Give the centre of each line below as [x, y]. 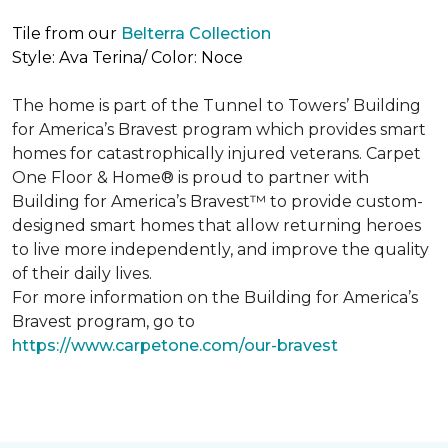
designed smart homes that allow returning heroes [216, 225]
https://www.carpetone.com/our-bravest [175, 345]
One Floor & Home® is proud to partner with [190, 177]
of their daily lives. [82, 273]
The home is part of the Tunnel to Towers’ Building [216, 105]
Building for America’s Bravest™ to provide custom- [217, 201]
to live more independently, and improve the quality [220, 249]
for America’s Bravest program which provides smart [219, 129]
